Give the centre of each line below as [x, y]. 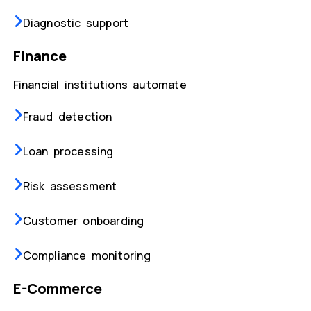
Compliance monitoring [86, 256]
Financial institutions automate [100, 85]
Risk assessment [70, 186]
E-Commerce [57, 289]
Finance [40, 56]
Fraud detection [67, 117]
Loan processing [68, 152]
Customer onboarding [83, 221]
